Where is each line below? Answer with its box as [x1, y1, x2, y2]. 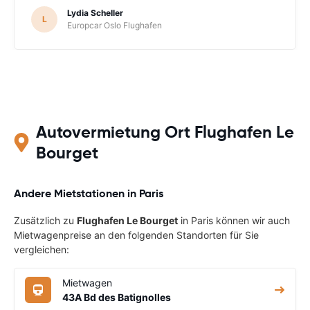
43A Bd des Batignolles [62, 291, 171, 303]
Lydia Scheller [67, 7, 123, 18]
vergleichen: [14, 243, 69, 255]
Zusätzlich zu [14, 214, 77, 226]
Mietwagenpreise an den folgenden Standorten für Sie [14, 228, 259, 241]
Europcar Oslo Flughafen [67, 19, 162, 30]
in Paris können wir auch [178, 214, 290, 226]
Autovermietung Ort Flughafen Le [36, 121, 295, 143]
